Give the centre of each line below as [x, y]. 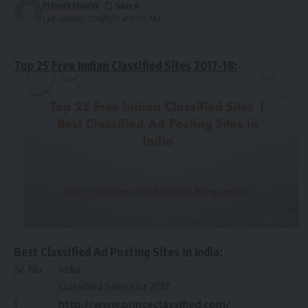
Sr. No [28, 269]
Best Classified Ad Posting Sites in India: [118, 251]
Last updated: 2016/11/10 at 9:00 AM [101, 19]
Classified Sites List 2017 [114, 286]
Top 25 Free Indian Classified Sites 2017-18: [125, 65]
